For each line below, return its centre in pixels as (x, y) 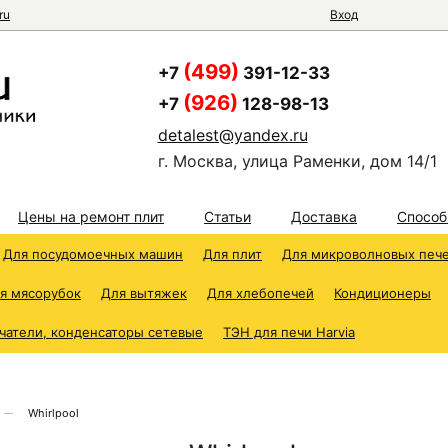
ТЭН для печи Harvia (289, 332)
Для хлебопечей (260, 293)
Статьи (227, 216)
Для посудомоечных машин (93, 254)
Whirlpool (53, 413)
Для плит (232, 254)
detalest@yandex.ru (232, 135)
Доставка (324, 216)
